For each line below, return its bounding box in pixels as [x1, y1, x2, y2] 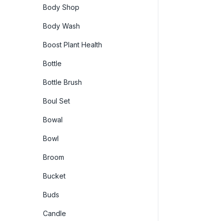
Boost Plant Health [43, 40, 102, 49]
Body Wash [43, 21, 80, 30]
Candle [43, 209, 66, 218]
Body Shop [43, 2, 79, 11]
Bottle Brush [43, 77, 82, 86]
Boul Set [43, 96, 70, 105]
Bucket [43, 171, 66, 180]
